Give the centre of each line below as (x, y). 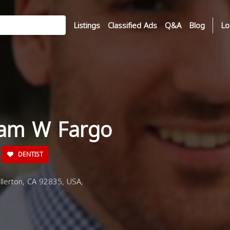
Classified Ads (132, 25)
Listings (87, 25)
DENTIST (30, 155)
